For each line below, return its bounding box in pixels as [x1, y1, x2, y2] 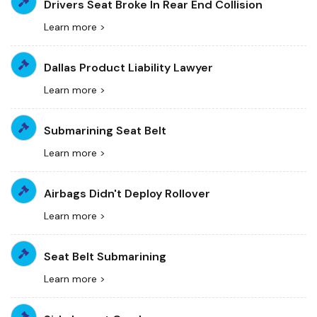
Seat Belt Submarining [44, 249, 166, 265]
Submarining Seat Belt [44, 123, 166, 139]
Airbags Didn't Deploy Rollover [44, 186, 210, 202]
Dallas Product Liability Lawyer [44, 60, 213, 76]
